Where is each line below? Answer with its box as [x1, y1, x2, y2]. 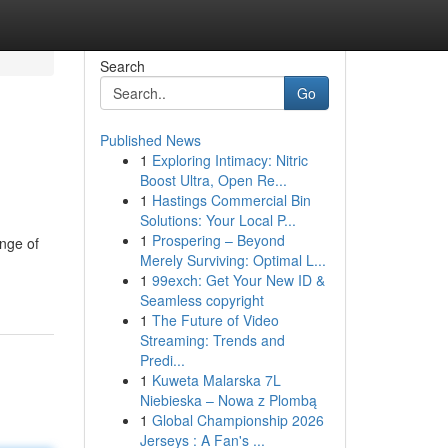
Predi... [139, 350, 185, 370]
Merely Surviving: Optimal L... [139, 250, 326, 270]
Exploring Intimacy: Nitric [151, 150, 308, 170]
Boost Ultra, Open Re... [139, 170, 287, 190]
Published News [99, 130, 201, 150]
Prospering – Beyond [151, 230, 285, 250]
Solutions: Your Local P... [139, 210, 296, 230]
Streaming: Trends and [139, 330, 285, 350]
